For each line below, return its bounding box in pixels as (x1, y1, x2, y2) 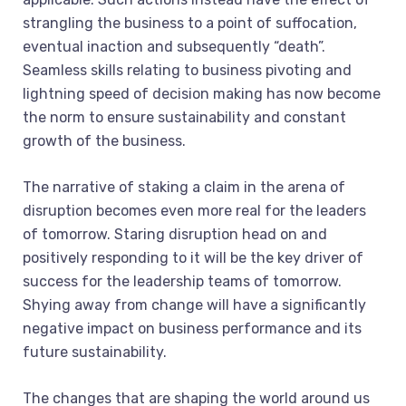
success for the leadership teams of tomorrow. (23, 273, 342, 290)
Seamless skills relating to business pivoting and (23, 62, 352, 79)
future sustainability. (23, 343, 167, 361)
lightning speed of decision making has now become (23, 85, 381, 102)
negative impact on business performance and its (23, 320, 362, 337)
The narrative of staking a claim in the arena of (23, 179, 345, 196)
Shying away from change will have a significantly (23, 296, 366, 314)
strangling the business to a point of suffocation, (23, 14, 357, 32)
